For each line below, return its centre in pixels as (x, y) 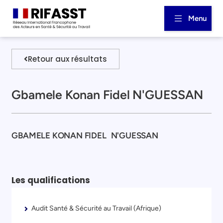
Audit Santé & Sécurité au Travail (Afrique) (97, 208)
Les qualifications (51, 180)
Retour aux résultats (68, 59)
